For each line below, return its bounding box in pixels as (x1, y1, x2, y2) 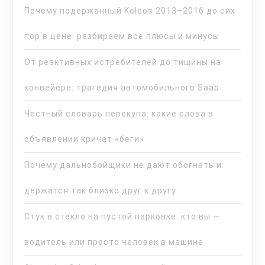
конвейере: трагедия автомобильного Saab (24, 82, 219, 92)
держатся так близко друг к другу (24, 185, 176, 195)
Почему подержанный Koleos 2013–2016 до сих (24, 5, 235, 15)
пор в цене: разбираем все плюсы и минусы (24, 31, 219, 41)
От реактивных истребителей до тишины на (24, 57, 221, 67)
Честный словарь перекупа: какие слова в (24, 108, 214, 118)
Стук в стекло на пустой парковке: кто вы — (24, 211, 220, 221)
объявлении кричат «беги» (24, 134, 144, 144)
